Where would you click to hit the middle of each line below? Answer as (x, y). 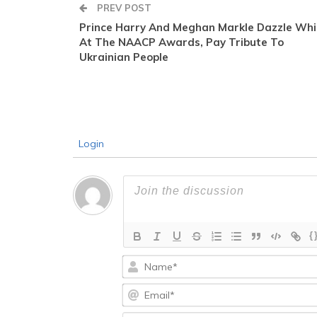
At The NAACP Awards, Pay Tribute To (181, 42)
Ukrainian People (124, 57)
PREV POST (123, 8)
